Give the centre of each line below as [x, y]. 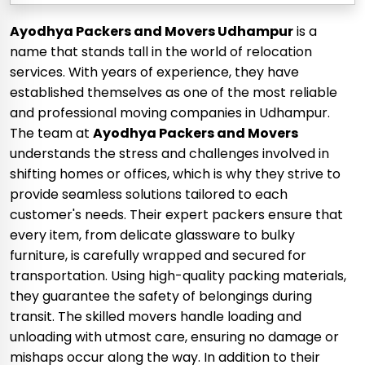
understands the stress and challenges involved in [169, 154]
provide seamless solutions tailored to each [149, 194]
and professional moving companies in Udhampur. [170, 113]
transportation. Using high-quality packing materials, [178, 276]
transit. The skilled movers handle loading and [156, 317]
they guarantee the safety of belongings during [161, 296]
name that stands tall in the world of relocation [161, 52]
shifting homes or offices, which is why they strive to [175, 174]
